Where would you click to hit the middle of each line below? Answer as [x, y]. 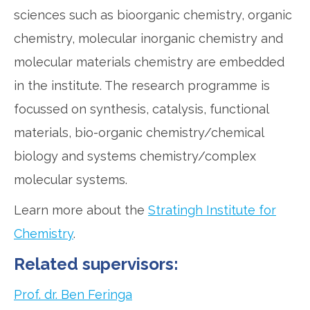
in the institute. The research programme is [142, 86]
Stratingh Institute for [212, 210]
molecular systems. [71, 180]
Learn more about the [81, 210]
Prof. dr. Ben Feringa [73, 295]
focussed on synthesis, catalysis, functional [141, 109]
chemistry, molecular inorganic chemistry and [148, 39]
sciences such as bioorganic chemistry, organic [153, 15]
